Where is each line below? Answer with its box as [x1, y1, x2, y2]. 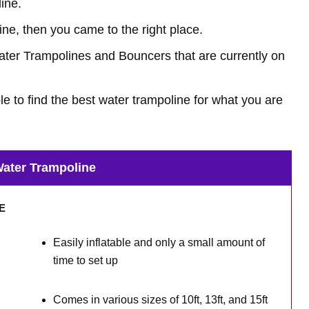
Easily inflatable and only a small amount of [52, 237, 265, 248]
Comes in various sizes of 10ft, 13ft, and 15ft [52, 294, 268, 306]
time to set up [52, 255, 118, 266]
